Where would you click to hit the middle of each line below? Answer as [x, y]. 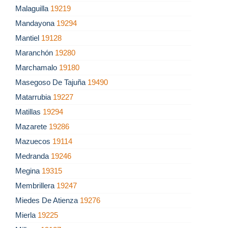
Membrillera [36, 186]
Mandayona [36, 23]
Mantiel [28, 38]
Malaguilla [33, 9]
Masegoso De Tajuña [51, 82]
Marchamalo [37, 68]
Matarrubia [34, 97]
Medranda [33, 156]
